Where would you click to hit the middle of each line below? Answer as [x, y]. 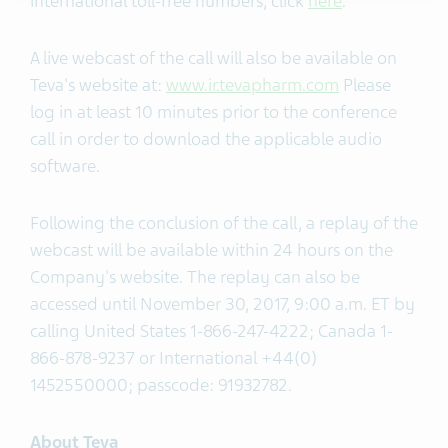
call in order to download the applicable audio [206, 139]
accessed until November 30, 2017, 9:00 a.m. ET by [222, 304]
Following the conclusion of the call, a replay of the [224, 223]
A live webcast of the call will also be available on [213, 58]
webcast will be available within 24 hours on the [211, 250]
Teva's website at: [98, 85]
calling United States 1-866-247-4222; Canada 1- [211, 331]
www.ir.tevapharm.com [252, 85]
